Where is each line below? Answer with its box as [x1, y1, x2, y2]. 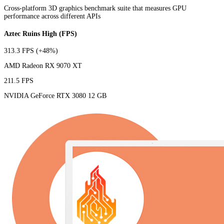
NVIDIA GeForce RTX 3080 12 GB [4, 92, 106, 100]
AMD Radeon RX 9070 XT [4, 62, 82, 70]
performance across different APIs [4, 12, 100, 20]
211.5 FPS [4, 77, 33, 85]
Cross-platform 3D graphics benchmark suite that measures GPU [4, 4, 186, 12]
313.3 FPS [4, 47, 36, 55]
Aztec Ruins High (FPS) [4, 29, 77, 37]
